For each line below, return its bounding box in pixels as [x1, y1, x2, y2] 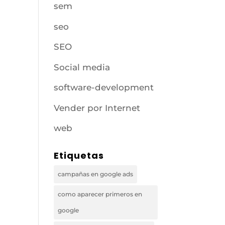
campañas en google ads [58, 170, 134, 178]
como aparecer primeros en [58, 190, 143, 198]
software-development [54, 82, 154, 92]
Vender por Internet [54, 102, 141, 113]
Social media [54, 62, 110, 72]
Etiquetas [54, 149, 104, 162]
